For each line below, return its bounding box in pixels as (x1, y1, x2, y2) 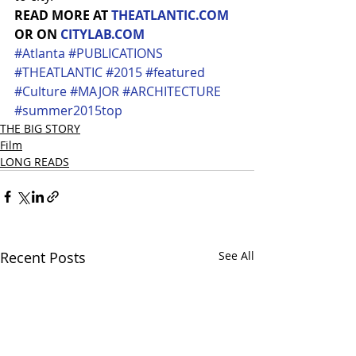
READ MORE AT (14, 6, 111, 24)
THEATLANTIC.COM (111, 6, 229, 24)
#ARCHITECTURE (122, 82, 221, 100)
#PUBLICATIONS (68, 44, 163, 62)
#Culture (14, 82, 67, 100)
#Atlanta (14, 44, 65, 62)
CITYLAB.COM (60, 25, 145, 43)
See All (219, 247, 254, 263)
